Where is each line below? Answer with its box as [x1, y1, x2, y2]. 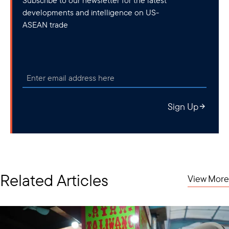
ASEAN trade [22, 19, 68, 30]
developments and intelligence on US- [22, 7, 159, 17]
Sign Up [168, 100, 198, 112]
